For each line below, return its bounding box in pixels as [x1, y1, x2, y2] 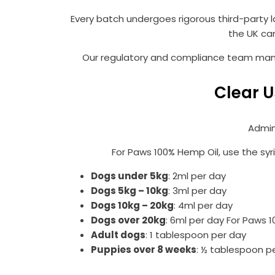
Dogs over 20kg [91, 214, 166, 227]
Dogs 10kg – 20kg [91, 199, 174, 212]
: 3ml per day [168, 184, 227, 198]
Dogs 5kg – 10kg [91, 184, 168, 198]
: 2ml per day [168, 169, 226, 183]
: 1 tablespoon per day [145, 228, 246, 242]
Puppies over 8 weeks [91, 243, 196, 257]
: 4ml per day [174, 199, 233, 212]
